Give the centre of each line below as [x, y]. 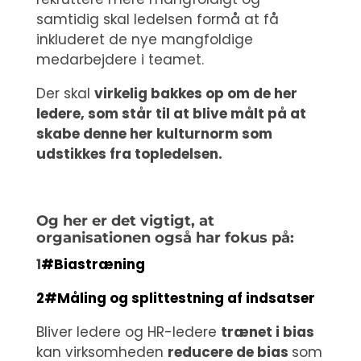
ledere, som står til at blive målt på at [171, 114]
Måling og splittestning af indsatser [186, 298]
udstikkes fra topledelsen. [129, 154]
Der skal [65, 93]
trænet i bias [267, 332]
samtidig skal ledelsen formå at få [157, 19]
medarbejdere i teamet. [120, 60]
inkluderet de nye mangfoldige [144, 39]
